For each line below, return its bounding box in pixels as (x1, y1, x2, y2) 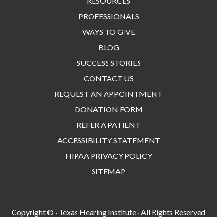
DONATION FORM (74, 104, 143, 114)
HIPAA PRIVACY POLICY (65, 151, 152, 160)
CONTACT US (83, 73, 134, 83)
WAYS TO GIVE (82, 27, 135, 36)
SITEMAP (92, 166, 125, 176)
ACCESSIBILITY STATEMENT (57, 135, 160, 145)
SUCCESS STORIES (76, 58, 141, 67)
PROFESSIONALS (78, 11, 139, 21)
